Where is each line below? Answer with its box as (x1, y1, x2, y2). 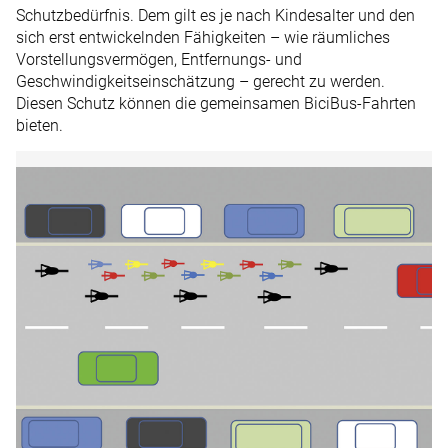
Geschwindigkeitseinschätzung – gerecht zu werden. (16, 71, 385, 91)
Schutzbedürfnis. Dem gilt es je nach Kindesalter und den (16, 5, 415, 25)
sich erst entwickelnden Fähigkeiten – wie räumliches (16, 27, 390, 47)
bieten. (16, 115, 63, 135)
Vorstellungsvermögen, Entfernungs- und (16, 49, 302, 69)
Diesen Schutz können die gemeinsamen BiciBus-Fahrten (16, 93, 416, 113)
